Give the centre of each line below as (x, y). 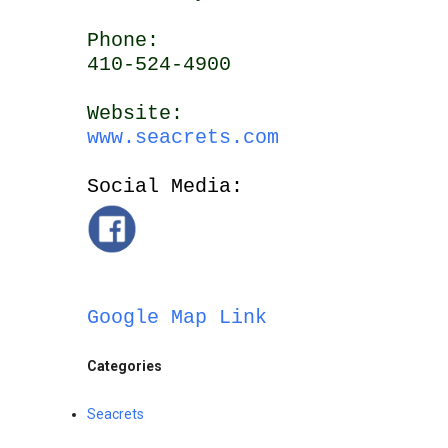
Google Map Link (177, 317)
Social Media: (165, 186)
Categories (124, 365)
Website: (135, 113)
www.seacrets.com (183, 137)
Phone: (123, 40)
